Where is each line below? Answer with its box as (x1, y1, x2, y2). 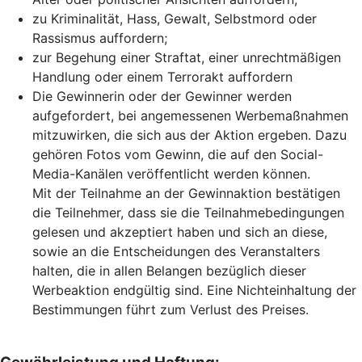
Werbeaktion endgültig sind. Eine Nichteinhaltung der (32, 281, 356, 298)
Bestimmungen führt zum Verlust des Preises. (32, 301, 309, 318)
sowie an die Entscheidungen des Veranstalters (32, 242, 320, 259)
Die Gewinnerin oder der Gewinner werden (32, 87, 292, 104)
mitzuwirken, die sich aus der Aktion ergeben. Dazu (32, 126, 347, 143)
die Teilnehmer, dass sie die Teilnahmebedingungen (32, 204, 344, 221)
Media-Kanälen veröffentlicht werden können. (32, 165, 310, 182)
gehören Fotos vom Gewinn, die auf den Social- (32, 145, 323, 162)
